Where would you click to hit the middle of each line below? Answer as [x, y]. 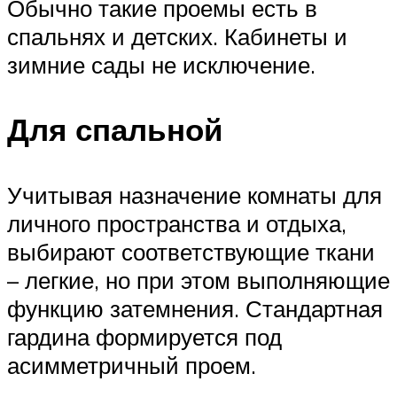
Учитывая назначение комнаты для [195, 195]
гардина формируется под [144, 336]
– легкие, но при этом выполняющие [198, 280]
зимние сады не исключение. [161, 65]
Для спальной [115, 130]
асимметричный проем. [132, 365]
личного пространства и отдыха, [177, 223]
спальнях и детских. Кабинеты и [177, 37]
